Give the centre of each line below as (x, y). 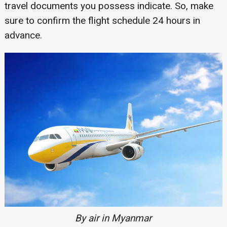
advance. (23, 35)
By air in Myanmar (113, 218)
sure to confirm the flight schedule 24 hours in (102, 21)
